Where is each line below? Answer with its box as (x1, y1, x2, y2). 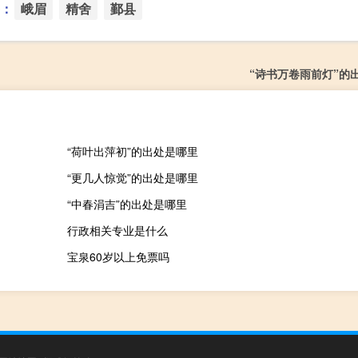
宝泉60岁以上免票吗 (66, 248, 169, 265)
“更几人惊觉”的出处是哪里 (66, 169, 198, 185)
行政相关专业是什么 (66, 221, 168, 238)
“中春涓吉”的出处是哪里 (66, 195, 187, 212)
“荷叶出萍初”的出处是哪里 (66, 142, 198, 159)
